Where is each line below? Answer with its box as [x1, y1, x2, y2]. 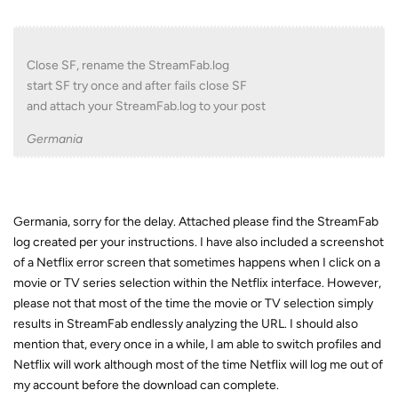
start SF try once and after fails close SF [27, 78, 247, 93]
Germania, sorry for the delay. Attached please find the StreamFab [13, 214, 378, 229]
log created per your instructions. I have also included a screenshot [13, 235, 384, 250]
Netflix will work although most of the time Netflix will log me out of [13, 357, 383, 372]
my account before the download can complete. [13, 378, 279, 393]
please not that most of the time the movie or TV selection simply [13, 296, 373, 311]
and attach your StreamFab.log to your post [27, 99, 266, 114]
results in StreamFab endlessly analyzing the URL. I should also [13, 316, 358, 331]
